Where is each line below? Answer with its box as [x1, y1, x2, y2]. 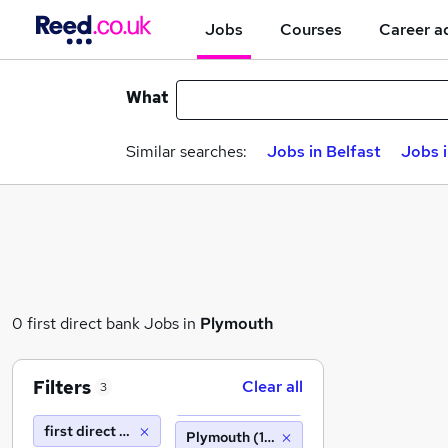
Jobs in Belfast [267, 141, 381, 162]
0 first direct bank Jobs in [12, 313, 200, 334]
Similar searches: [126, 141, 247, 162]
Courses [280, 18, 342, 40]
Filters [33, 375, 91, 399]
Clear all [242, 376, 303, 397]
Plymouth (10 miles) [186, 428, 317, 446]
